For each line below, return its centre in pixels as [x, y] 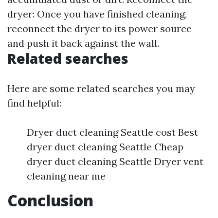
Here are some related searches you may [101, 89]
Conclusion [50, 200]
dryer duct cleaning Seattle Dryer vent [115, 162]
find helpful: [34, 103]
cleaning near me [66, 176]
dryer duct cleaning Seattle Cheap [105, 147]
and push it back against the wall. [83, 43]
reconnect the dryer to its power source [100, 29]
